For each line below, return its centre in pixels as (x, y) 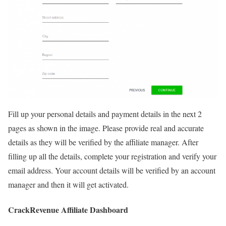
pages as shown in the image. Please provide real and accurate (106, 128)
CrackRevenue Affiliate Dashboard (68, 209)
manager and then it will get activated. (68, 185)
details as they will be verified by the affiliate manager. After (103, 142)
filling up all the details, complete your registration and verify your (112, 156)
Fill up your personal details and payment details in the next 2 (105, 114)
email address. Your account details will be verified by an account (112, 171)
